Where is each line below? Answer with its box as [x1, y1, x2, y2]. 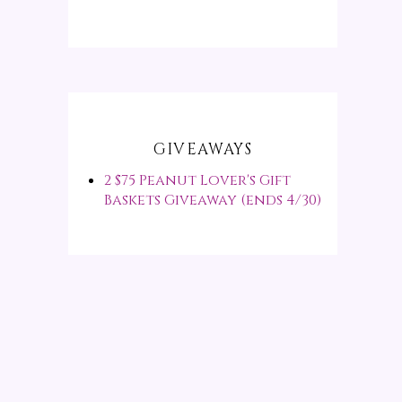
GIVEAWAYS [153, 139, 252, 160]
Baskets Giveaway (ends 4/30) [104, 190, 321, 210]
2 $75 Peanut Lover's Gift [104, 170, 291, 190]
